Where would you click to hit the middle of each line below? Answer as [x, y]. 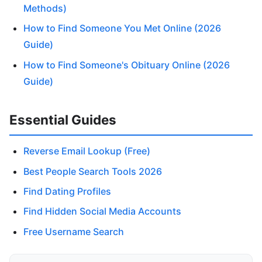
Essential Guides [63, 119]
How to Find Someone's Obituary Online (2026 [127, 65]
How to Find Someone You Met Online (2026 [122, 28]
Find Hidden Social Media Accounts [102, 211]
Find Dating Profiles [67, 192]
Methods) [45, 8]
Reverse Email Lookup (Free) [87, 151]
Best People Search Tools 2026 [93, 171]
